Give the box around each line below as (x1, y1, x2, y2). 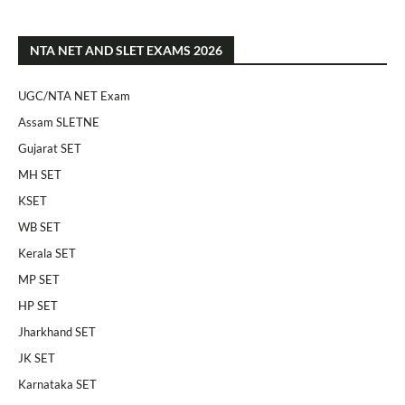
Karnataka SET (18, 377, 97, 391)
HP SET (18, 298, 58, 313)
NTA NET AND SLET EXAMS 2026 (30, 42, 222, 58)
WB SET (18, 220, 61, 234)
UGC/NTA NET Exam (18, 89, 130, 103)
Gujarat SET (18, 141, 81, 155)
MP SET (18, 272, 60, 287)
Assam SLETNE (18, 115, 99, 129)
